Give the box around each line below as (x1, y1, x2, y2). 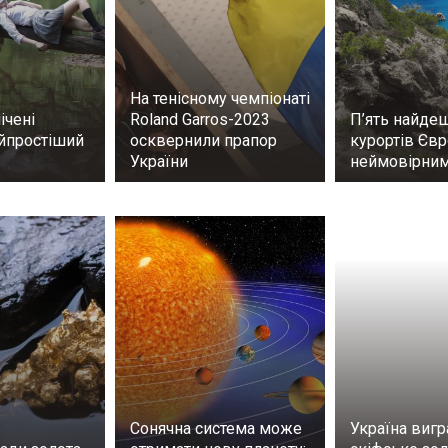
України (130, 152, 188, 172)
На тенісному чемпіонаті (130, 89, 310, 109)
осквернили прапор (130, 131, 277, 151)
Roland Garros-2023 (130, 110, 270, 130)
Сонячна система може (130, 419, 302, 439)
